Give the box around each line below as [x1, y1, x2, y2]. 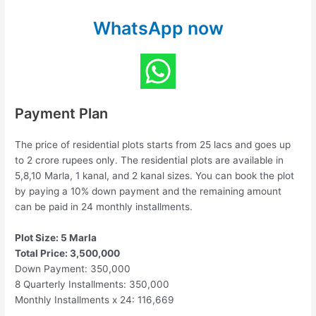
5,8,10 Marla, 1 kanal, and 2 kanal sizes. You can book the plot [15, 169, 295, 181]
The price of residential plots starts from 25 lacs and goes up [15, 138, 291, 150]
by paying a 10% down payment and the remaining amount [15, 185, 282, 197]
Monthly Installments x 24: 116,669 [15, 293, 175, 305]
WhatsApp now [92, 17, 224, 39]
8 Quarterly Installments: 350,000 [15, 278, 170, 290]
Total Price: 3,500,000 [15, 247, 121, 259]
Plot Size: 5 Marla [15, 231, 97, 243]
